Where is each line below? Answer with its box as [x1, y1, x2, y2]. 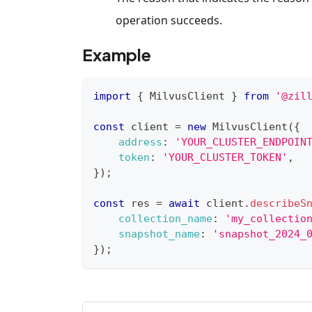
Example [82, 43, 151, 65]
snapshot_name [118, 227, 200, 240]
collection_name [118, 212, 212, 225]
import [93, 89, 131, 102]
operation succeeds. [116, 12, 222, 28]
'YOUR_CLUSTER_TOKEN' [162, 150, 288, 164]
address [118, 135, 162, 148]
